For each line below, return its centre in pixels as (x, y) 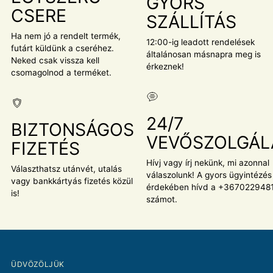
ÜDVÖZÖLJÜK (38, 264)
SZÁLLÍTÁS (191, 22)
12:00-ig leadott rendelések (200, 42)
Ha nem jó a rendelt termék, (66, 36)
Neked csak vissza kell (55, 61)
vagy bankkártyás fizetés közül (72, 181)
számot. (162, 200)
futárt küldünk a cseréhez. (62, 48)
